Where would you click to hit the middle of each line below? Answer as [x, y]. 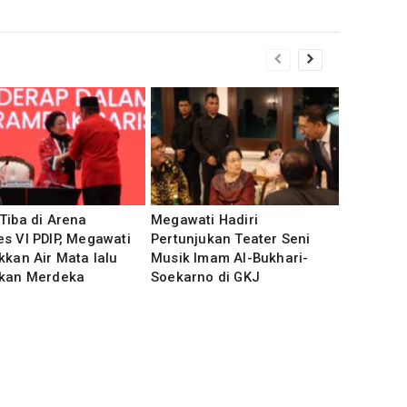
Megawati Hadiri [205, 220]
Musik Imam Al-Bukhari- [230, 258]
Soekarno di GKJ [206, 277]
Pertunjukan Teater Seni [231, 239]
